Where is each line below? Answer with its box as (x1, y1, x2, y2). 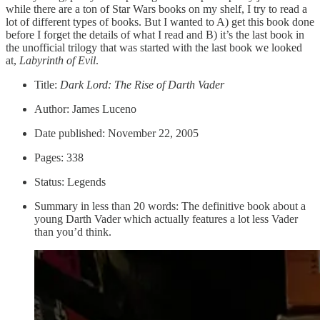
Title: (34, 78, 60, 91)
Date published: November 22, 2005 (34, 126, 199, 139)
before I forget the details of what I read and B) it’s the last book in (6, 28, 304, 41)
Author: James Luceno (34, 102, 136, 115)
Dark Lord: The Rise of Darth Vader (60, 78, 224, 91)
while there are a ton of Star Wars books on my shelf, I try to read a (6, 2, 307, 15)
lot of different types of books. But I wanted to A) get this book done (6, 15, 314, 28)
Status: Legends (34, 175, 106, 188)
